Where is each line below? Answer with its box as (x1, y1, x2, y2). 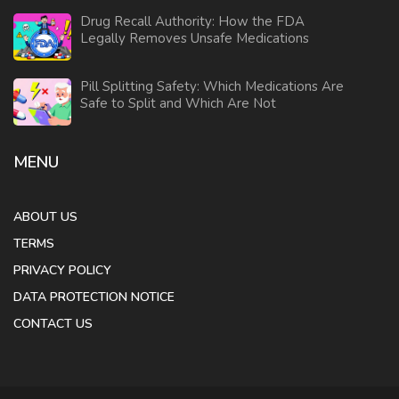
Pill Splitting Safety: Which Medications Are (80, 77, 344, 96)
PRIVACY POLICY (13, 262, 111, 280)
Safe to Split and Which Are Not (80, 94, 276, 113)
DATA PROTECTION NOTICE (13, 289, 175, 306)
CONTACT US (13, 315, 93, 333)
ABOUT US (13, 208, 77, 226)
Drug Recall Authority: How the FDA (80, 12, 305, 31)
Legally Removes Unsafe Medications (80, 29, 309, 48)
